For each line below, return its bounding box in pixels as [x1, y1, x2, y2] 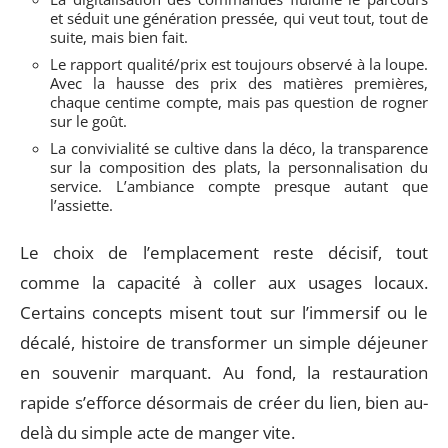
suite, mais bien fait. [50, 27, 188, 47]
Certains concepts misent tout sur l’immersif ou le [20, 300, 428, 324]
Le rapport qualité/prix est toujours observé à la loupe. [50, 54, 428, 74]
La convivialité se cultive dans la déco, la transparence [50, 138, 428, 158]
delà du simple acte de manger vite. [20, 420, 295, 444]
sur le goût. [50, 111, 127, 131]
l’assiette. [50, 195, 113, 215]
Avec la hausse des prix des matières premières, [50, 73, 428, 93]
